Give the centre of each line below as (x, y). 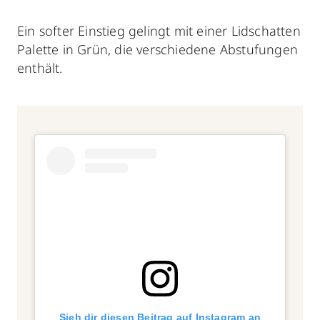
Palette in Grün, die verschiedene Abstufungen (158, 49)
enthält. (40, 67)
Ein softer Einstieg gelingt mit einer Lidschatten (159, 30)
